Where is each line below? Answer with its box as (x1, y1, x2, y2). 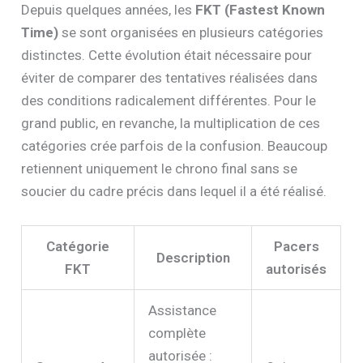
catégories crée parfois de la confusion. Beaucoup (21, 138, 328, 155)
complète (148, 324, 207, 341)
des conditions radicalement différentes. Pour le (21, 92, 317, 109)
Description (156, 249, 230, 266)
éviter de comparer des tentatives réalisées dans (21, 70, 318, 87)
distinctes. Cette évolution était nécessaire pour (21, 47, 313, 64)
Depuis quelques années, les (21, 2, 196, 19)
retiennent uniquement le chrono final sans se (21, 160, 298, 177)
